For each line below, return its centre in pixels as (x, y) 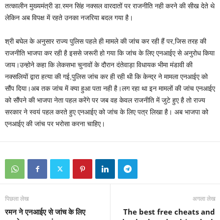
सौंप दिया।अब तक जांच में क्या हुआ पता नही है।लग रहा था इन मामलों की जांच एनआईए (110, 88)
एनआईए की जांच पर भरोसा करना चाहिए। (55, 124)
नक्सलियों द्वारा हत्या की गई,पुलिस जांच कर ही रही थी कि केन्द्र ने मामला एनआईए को (106, 76)
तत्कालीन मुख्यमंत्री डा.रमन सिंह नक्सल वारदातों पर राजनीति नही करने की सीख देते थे (110, 6)
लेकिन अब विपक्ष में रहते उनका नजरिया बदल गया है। (69, 17)
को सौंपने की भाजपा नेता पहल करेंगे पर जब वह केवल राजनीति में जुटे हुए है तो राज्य (105, 100)
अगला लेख (204, 198)
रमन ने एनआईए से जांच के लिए (45, 211)
